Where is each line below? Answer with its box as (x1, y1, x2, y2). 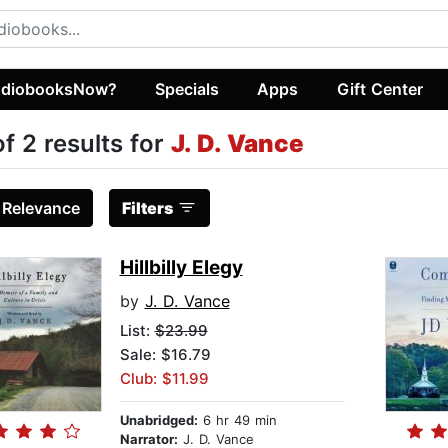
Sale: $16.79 (119, 345, 211, 365)
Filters (121, 198, 173, 219)
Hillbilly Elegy (119, 256, 243, 280)
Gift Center (336, 78, 423, 99)
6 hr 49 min (197, 412, 277, 429)
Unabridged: (119, 412, 198, 429)
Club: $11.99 (119, 369, 209, 389)
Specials (155, 78, 220, 99)
